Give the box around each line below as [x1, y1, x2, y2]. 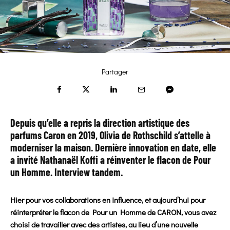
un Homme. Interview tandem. [10, 166, 123, 179]
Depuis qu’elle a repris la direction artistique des [10, 117, 189, 129]
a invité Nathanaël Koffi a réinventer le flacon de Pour [10, 154, 210, 166]
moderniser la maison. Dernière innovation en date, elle [10, 141, 216, 154]
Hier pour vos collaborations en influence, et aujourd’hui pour [10, 195, 205, 205]
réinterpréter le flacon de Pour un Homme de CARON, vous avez [10, 207, 216, 218]
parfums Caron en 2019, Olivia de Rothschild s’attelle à [10, 129, 210, 142]
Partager [102, 67, 128, 77]
